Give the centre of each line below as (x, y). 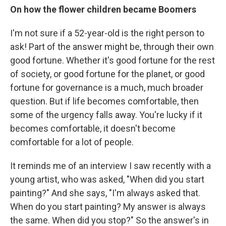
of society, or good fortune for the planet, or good (107, 74)
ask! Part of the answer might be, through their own (112, 46)
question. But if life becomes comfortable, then (104, 101)
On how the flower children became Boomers (103, 9)
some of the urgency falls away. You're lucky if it (106, 115)
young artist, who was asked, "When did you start (107, 179)
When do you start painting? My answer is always (108, 206)
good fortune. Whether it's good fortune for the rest (112, 60)
